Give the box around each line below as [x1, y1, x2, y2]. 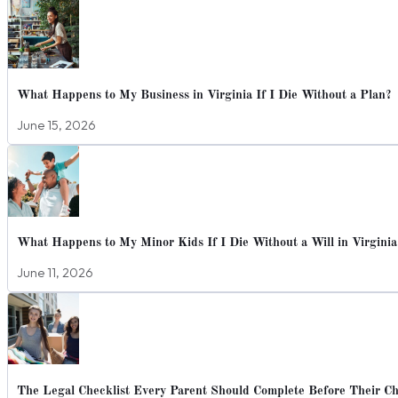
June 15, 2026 [17, 116, 96, 133]
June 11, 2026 [17, 265, 93, 282]
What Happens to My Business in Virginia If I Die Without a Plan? [17, 88, 392, 102]
